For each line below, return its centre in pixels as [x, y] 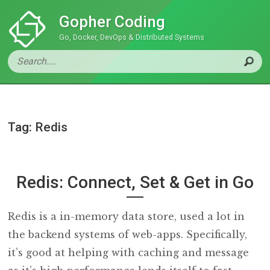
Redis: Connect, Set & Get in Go [135, 182]
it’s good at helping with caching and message [129, 253]
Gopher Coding [112, 22]
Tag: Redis [38, 127]
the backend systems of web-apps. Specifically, [128, 235]
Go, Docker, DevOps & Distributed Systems [132, 37]
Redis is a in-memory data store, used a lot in [127, 217]
